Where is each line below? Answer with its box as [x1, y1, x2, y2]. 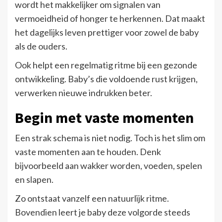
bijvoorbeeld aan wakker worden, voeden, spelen [15, 160, 202, 171]
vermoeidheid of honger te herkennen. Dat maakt [15, 12, 205, 24]
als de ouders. [15, 40, 67, 52]
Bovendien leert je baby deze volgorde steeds [15, 206, 190, 218]
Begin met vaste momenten [15, 108, 194, 127]
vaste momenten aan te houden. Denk [15, 146, 161, 157]
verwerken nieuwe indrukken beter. [15, 87, 152, 98]
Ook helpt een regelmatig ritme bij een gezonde [15, 59, 197, 70]
